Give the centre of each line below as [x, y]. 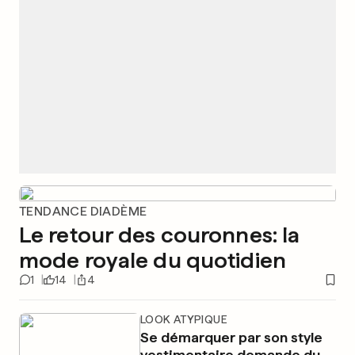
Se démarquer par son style [231, 337]
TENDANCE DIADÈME [83, 211]
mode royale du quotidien [153, 260]
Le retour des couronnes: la [160, 235]
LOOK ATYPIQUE [183, 319]
